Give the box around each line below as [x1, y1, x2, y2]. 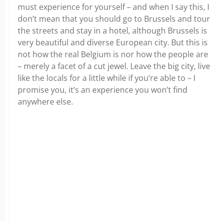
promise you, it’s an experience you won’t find [18, 84, 187, 96]
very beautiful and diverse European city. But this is [18, 37, 208, 48]
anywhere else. [18, 96, 73, 108]
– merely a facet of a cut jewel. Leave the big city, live [18, 61, 210, 72]
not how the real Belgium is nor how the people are [18, 49, 208, 60]
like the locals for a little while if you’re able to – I [18, 73, 195, 84]
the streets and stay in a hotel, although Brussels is [18, 25, 207, 37]
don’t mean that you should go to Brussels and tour [18, 13, 210, 25]
